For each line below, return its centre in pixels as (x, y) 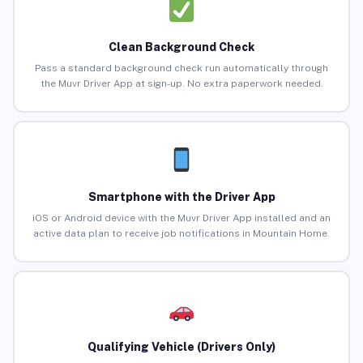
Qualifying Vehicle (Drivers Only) (181, 347)
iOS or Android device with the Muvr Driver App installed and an (181, 218)
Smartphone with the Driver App (181, 197)
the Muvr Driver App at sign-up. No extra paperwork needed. (181, 84)
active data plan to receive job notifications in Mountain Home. (181, 234)
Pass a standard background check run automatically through (181, 68)
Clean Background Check (181, 47)
